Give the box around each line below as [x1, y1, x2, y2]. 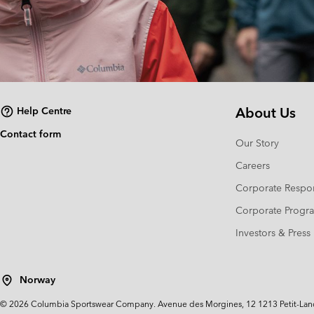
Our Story [235, 136, 279, 149]
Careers [235, 158, 270, 172]
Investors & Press [235, 226, 310, 239]
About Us [235, 104, 296, 121]
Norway [20, 273, 55, 287]
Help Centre [17, 104, 71, 118]
